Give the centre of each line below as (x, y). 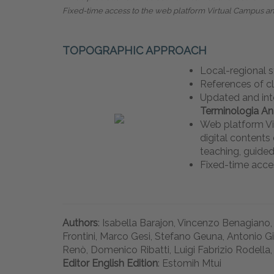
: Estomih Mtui (190, 264)
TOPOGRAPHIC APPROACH (135, 51)
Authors (80, 223)
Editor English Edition (110, 264)
